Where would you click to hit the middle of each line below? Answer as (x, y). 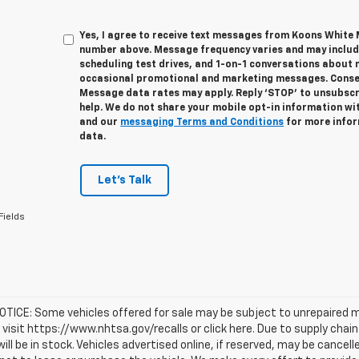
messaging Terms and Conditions (202, 123)
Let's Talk (124, 180)
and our (100, 123)
